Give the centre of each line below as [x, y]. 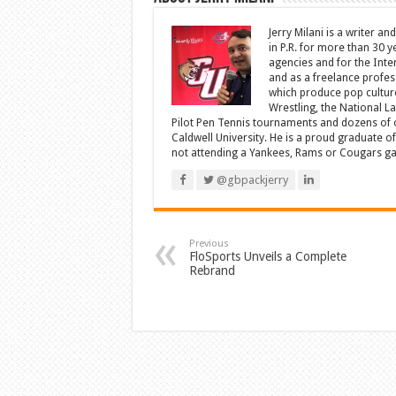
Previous [209, 244]
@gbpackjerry [251, 180]
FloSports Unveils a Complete [267, 257]
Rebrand [212, 271]
